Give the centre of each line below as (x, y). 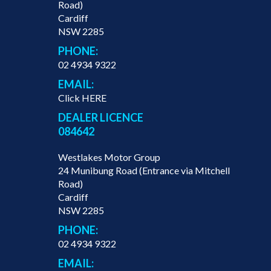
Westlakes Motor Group (109, 157)
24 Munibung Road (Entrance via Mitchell (144, 171)
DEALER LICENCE (100, 118)
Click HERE (82, 98)
